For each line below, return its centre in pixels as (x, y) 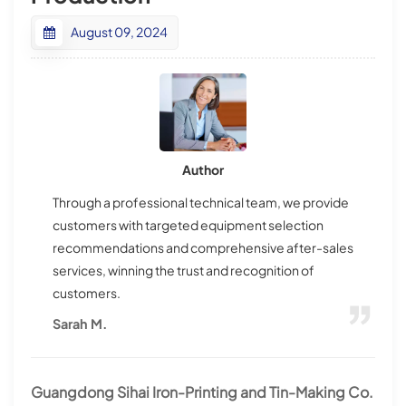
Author (203, 169)
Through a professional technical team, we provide (201, 202)
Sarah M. (80, 324)
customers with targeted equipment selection (188, 224)
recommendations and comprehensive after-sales (203, 247)
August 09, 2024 (118, 31)
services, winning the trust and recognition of (184, 270)
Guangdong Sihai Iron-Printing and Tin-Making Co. (203, 392)
